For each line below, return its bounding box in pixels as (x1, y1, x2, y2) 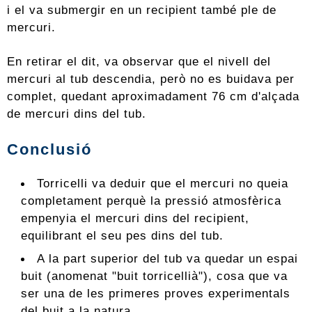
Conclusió (7, 141, 92, 159)
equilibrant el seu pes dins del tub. (21, 228, 224, 243)
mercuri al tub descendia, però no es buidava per (7, 72, 295, 86)
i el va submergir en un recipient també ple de (7, 3, 276, 17)
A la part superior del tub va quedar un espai (37, 251, 299, 266)
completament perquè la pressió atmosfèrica (21, 194, 281, 208)
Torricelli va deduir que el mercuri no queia (37, 176, 289, 191)
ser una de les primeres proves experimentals (21, 286, 290, 301)
